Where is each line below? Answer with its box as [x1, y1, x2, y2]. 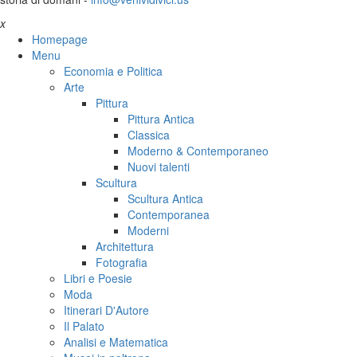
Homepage [32, 31, 88, 48]
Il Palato [64, 318, 104, 335]
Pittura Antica [127, 111, 194, 127]
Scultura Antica [127, 190, 203, 207]
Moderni [127, 222, 169, 239]
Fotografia [96, 254, 147, 271]
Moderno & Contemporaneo [127, 143, 269, 159]
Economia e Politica [64, 63, 163, 80]
